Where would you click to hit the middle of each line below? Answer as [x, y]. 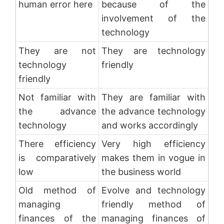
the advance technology [153, 111]
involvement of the [153, 18]
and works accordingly [151, 125]
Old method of [57, 190]
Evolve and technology [153, 190]
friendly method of [153, 204]
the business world [142, 171]
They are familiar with [153, 97]
